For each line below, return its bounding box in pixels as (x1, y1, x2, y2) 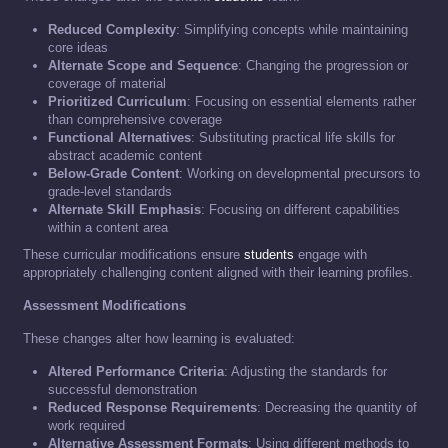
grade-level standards (48, 184, 172, 200)
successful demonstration (48, 382, 197, 398)
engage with (294, 247, 367, 263)
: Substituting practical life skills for (191, 130, 395, 146)
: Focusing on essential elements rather (187, 94, 416, 110)
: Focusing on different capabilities (201, 202, 400, 218)
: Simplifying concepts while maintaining (176, 22, 408, 38)
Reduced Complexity (48, 22, 176, 38)
